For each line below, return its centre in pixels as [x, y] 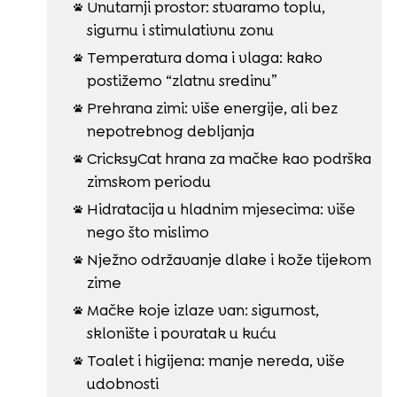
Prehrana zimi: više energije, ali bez [212, 108]
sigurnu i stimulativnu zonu [180, 30]
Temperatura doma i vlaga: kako [204, 57]
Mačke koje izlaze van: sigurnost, [202, 310]
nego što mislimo [148, 232]
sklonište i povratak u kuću [181, 333]
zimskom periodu [148, 181]
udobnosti [122, 383]
